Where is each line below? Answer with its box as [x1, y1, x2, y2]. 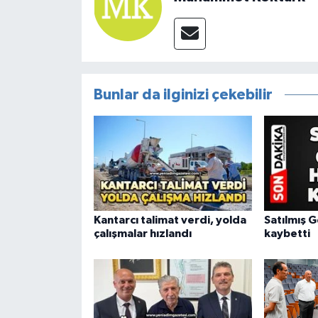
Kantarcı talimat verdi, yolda [93, 214, 246, 226]
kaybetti [263, 228, 310, 240]
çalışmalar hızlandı [93, 228, 192, 240]
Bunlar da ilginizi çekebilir [93, 87, 273, 103]
